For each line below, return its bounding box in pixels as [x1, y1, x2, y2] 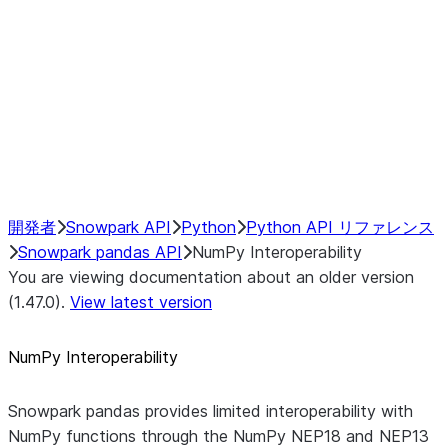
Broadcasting [208, 101, 307, 121]
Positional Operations [208, 126, 367, 146]
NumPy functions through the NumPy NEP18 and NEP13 [8, 426, 429, 446]
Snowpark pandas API [18, 242, 182, 262]
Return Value [208, 76, 301, 96]
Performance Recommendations [128, 151, 369, 171]
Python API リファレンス [246, 217, 434, 237]
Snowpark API [66, 217, 171, 237]
